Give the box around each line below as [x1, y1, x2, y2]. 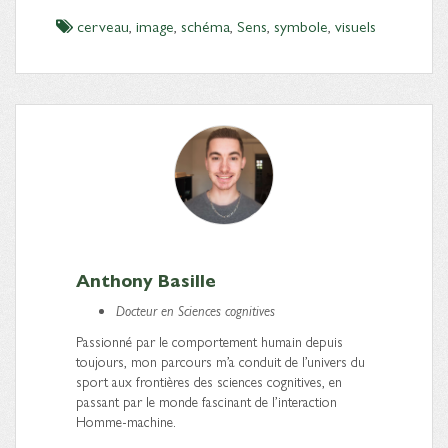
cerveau [77, 14, 129, 38]
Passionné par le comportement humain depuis [76, 331, 343, 352]
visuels [335, 14, 376, 38]
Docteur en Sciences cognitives [116, 300, 275, 321]
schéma [181, 14, 230, 38]
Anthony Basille [76, 267, 216, 293]
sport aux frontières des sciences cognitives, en [76, 371, 342, 392]
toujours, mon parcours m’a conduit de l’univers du [76, 351, 365, 372]
